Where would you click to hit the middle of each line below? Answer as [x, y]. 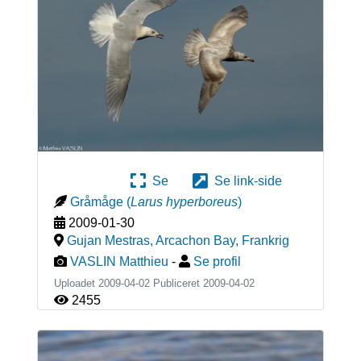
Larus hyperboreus [184, 202]
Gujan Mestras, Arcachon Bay [151, 241]
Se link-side [245, 181]
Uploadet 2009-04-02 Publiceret [128, 284]
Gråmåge [96, 202]
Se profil [217, 262]
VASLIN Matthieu [119, 262]
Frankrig [265, 241]
